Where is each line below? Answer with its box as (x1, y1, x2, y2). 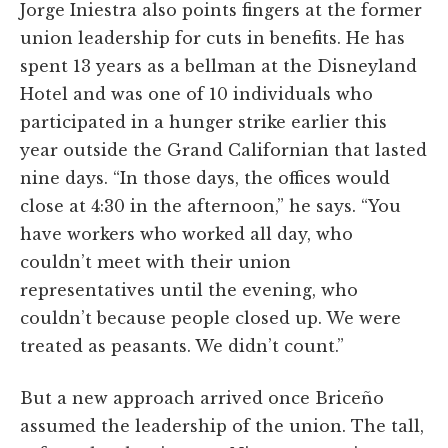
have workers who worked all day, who (20, 223, 353, 244)
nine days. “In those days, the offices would (20, 167, 390, 188)
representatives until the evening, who (20, 279, 358, 300)
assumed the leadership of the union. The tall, (20, 415, 424, 436)
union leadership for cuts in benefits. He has (20, 27, 405, 48)
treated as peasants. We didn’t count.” (20, 335, 344, 356)
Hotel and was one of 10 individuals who (20, 83, 373, 104)
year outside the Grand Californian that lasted (20, 139, 427, 160)
